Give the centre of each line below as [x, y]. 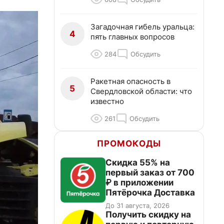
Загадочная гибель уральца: [142, 27]
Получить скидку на [148, 214]
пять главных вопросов [132, 37]
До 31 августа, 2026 [137, 205]
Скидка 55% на [138, 162]
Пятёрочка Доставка [150, 192]
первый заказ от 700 [150, 172]
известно [107, 101]
